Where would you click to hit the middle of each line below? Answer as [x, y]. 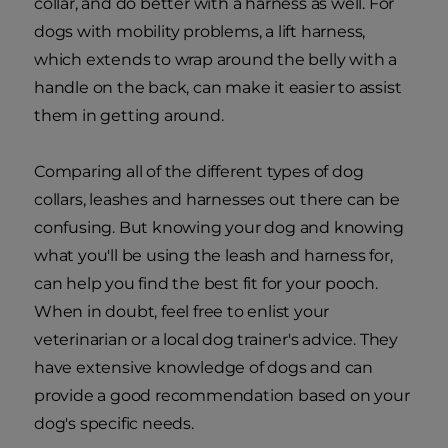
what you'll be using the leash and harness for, [213, 255]
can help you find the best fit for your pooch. [206, 283]
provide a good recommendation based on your [222, 395]
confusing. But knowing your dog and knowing [219, 227]
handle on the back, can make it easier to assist [218, 87]
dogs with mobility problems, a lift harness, [200, 31]
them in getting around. [129, 115]
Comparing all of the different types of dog [199, 171]
